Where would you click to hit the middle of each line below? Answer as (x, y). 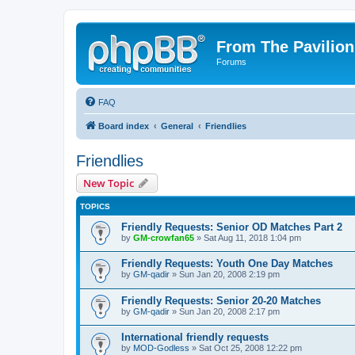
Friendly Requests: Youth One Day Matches (227, 264)
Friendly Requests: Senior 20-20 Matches (221, 300)
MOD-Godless (161, 348)
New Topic (109, 183)
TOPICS (95, 206)
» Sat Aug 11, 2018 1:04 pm (248, 237)
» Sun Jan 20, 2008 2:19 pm (225, 275)
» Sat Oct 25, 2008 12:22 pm (246, 348)
